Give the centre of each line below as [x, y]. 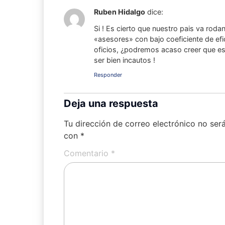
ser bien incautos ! [125, 60]
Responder [108, 75]
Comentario [87, 153]
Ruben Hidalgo [120, 12]
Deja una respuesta [111, 104]
